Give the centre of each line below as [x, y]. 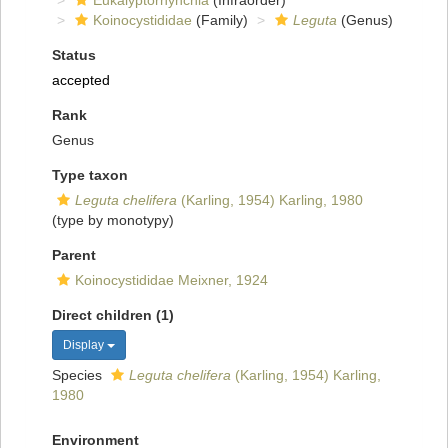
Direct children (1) [113, 315]
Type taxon [90, 175]
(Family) [220, 20]
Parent [74, 255]
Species [79, 375]
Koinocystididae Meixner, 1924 [171, 280]
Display [85, 345]
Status [74, 55]
